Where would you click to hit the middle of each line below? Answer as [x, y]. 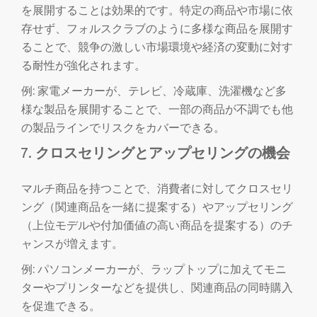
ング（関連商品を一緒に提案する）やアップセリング [157, 207]
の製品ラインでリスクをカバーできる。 [123, 127]
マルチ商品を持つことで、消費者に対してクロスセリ [157, 188]
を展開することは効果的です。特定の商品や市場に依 [157, 10]
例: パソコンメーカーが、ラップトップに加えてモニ [154, 269]
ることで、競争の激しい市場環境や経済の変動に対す [157, 47]
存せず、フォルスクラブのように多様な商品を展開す [157, 28]
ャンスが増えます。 [72, 243]
